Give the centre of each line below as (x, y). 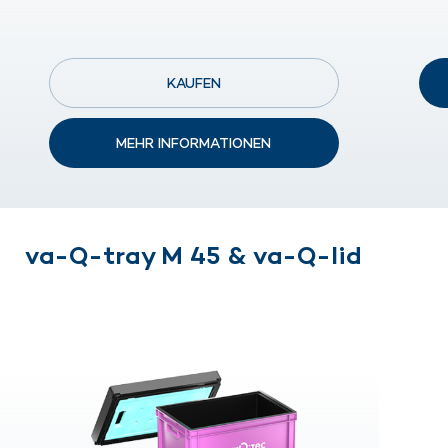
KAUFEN (193, 83)
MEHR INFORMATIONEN (194, 143)
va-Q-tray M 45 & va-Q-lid (194, 255)
